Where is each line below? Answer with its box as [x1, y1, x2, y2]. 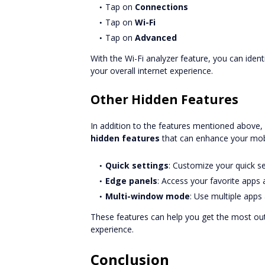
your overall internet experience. [91, 65, 213, 76]
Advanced [135, 32, 177, 43]
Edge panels [105, 175, 157, 186]
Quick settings [105, 160, 169, 171]
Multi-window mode [105, 190, 190, 202]
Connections [135, 1, 188, 12]
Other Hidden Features [91, 91, 238, 108]
